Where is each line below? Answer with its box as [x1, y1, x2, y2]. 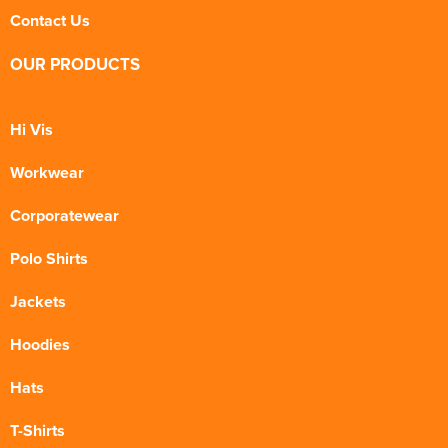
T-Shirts [10, 419, 65, 443]
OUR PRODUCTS [10, 52, 140, 77]
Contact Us [10, 9, 90, 33]
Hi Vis [10, 118, 53, 142]
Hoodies [10, 333, 70, 357]
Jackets [10, 290, 66, 314]
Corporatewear [10, 204, 119, 228]
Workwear [10, 161, 84, 185]
